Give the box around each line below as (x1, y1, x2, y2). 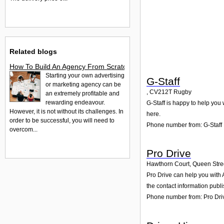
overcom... (9, 125, 37, 133)
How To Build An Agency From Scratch (9, 62, 130, 70)
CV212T (149, 88, 172, 95)
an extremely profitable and (45, 89, 119, 97)
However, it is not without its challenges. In (9, 107, 123, 115)
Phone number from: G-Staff (146, 121, 222, 128)
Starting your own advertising (45, 71, 124, 79)
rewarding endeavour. (45, 98, 105, 106)
